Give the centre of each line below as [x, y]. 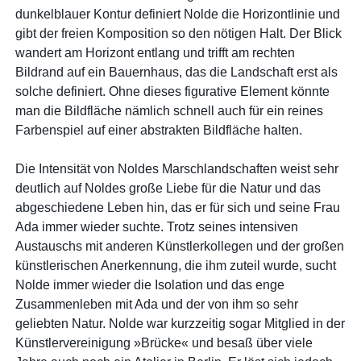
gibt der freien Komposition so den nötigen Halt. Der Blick [179, 33]
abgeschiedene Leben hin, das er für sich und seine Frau [178, 207]
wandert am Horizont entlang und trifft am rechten [156, 52]
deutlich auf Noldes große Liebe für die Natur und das [168, 188]
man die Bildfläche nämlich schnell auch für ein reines [170, 110]
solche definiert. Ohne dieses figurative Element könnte [173, 91]
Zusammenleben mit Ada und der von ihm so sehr [157, 304]
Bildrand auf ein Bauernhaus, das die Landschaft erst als [177, 72]
